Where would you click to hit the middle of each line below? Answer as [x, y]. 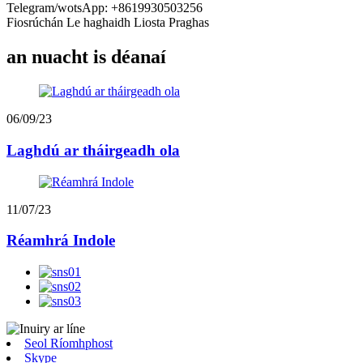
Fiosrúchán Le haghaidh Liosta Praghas [108, 23]
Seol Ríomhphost [68, 344]
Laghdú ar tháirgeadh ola [93, 150]
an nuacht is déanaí [86, 57]
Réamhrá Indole [61, 241]
